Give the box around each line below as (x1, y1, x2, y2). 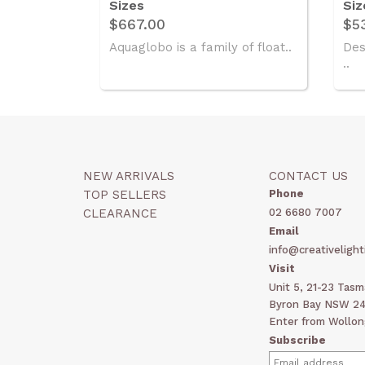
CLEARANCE (83, 206, 157, 222)
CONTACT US (269, 169, 348, 184)
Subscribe (269, 334, 326, 347)
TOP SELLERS (83, 187, 166, 203)
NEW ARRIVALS (83, 169, 174, 184)
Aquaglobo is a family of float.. (108, 39, 292, 55)
